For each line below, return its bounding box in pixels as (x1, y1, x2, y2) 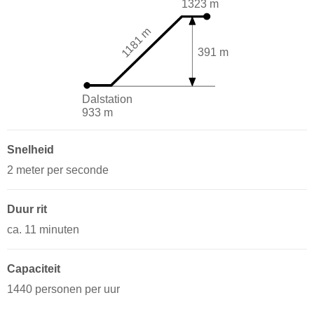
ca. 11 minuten (7, 224, 79, 236)
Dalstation (81, 93, 132, 106)
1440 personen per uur (7, 283, 120, 296)
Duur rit (7, 203, 47, 216)
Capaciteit (7, 263, 60, 275)
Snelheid (7, 144, 54, 156)
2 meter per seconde (7, 164, 109, 177)
